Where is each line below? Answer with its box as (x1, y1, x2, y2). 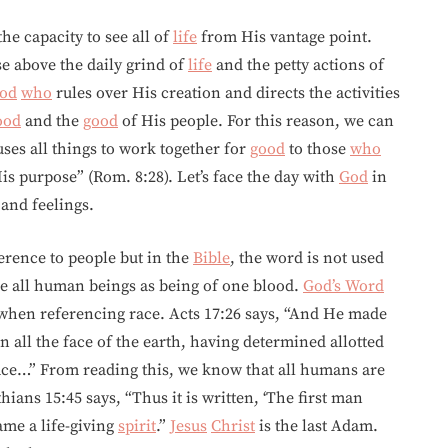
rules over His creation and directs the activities (52, 83, 400, 103)
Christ (211, 416, 255, 436)
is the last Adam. (255, 416, 378, 436)
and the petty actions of (212, 55, 384, 75)
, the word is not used (230, 248, 384, 268)
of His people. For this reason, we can (118, 111, 394, 131)
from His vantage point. (197, 27, 372, 47)
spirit (118, 416, 156, 436)
